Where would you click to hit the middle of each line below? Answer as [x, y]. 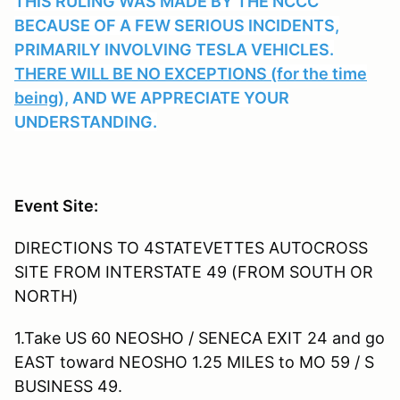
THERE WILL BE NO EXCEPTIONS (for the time [191, 73]
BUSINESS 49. [71, 386]
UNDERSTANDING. [86, 121]
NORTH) [46, 296]
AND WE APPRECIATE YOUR [179, 97]
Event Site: [56, 205]
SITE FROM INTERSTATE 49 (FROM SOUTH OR [194, 271]
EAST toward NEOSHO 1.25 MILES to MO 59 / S [194, 362]
